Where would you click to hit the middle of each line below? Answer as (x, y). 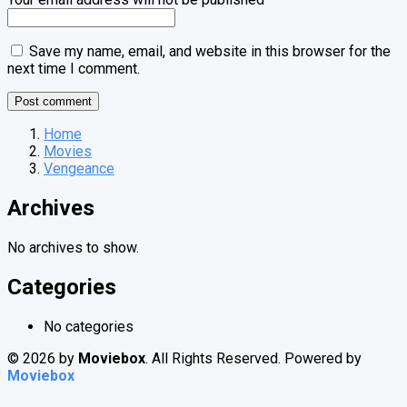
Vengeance (79, 169)
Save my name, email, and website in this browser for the (210, 52)
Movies (68, 152)
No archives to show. (73, 248)
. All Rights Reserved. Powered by (253, 359)
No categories (89, 327)
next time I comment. (74, 69)
